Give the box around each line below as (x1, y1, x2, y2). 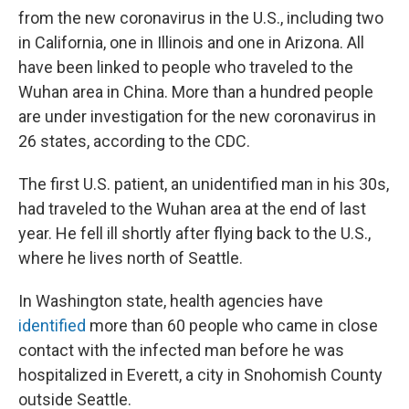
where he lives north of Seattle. (18, 248, 243, 267)
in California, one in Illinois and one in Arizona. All (18, 33, 364, 52)
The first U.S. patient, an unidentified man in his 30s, (18, 174, 389, 194)
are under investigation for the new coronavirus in (18, 107, 376, 126)
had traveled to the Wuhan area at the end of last (18, 199, 366, 218)
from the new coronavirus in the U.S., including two (18, 8, 383, 27)
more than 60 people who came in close (86, 316, 378, 335)
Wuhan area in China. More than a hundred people (18, 82, 373, 101)
